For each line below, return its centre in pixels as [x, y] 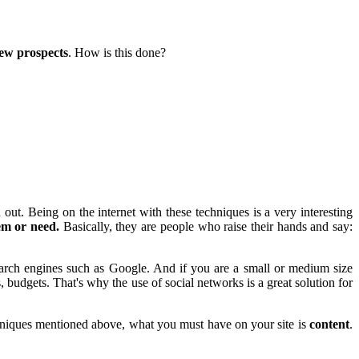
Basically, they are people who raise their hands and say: [206, 227]
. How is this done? [117, 52]
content [330, 325]
